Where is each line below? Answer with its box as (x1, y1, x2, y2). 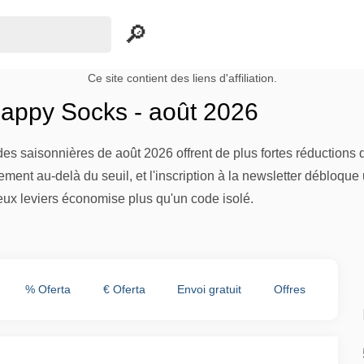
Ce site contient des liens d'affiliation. (87, 72, 277, 84)
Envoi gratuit (177, 283, 242, 296)
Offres (274, 283, 306, 296)
